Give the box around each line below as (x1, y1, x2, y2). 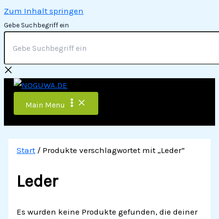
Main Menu (25, 100, 65, 109)
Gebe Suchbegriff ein (4, 21, 69, 29)
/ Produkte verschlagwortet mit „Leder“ (35, 145, 185, 155)
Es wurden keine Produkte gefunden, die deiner (17, 207, 198, 217)
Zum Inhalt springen (4, 6, 84, 16)
